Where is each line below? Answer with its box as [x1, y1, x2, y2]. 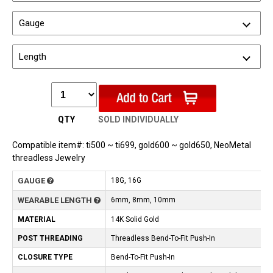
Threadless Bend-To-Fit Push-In [111, 234, 215, 243]
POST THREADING [18, 234, 83, 243]
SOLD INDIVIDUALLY [97, 115, 179, 125]
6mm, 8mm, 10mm [111, 196, 175, 205]
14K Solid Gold [111, 215, 159, 224]
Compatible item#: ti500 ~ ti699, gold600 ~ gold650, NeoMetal [12, 140, 251, 151]
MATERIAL [18, 215, 55, 224]
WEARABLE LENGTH [18, 196, 94, 205]
